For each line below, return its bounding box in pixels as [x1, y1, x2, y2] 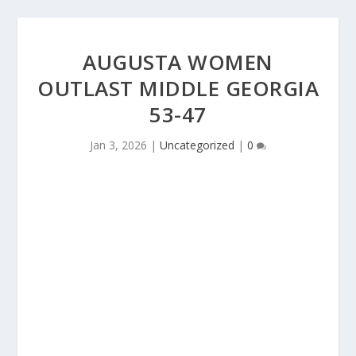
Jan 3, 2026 [90, 137, 147, 153]
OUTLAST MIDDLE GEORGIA [37, 74, 319, 103]
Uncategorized [160, 137, 234, 153]
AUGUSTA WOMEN [83, 48, 273, 76]
